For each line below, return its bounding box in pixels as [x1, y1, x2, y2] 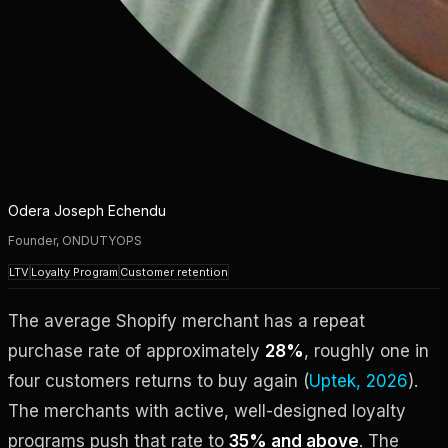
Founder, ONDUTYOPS [8, 232, 142, 248]
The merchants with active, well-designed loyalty [8, 400, 406, 421]
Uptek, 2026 [309, 370, 408, 391]
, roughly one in [304, 340, 429, 361]
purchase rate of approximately [8, 340, 265, 361]
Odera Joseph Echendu [8, 201, 166, 219]
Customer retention [120, 264, 228, 279]
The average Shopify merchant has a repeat [8, 310, 365, 331]
